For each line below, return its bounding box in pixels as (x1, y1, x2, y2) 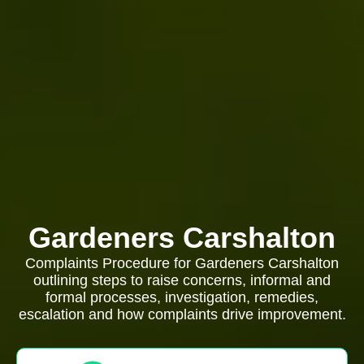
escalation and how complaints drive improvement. (18, 306, 346, 323)
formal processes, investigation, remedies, (45, 289, 318, 305)
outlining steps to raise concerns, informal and (33, 272, 331, 288)
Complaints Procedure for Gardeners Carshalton (25, 255, 339, 271)
